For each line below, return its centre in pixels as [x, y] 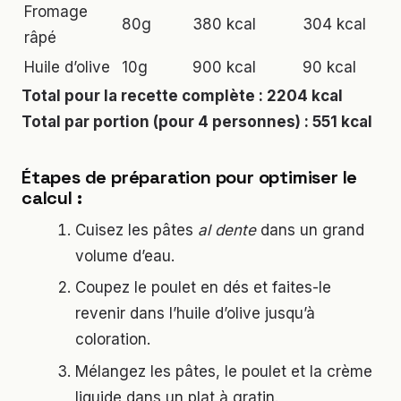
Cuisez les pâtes [137, 230]
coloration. [113, 340]
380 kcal [224, 24]
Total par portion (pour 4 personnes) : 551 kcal [197, 121]
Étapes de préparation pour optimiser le [190, 177]
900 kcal [224, 67]
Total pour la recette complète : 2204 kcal [182, 95]
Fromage [56, 11]
